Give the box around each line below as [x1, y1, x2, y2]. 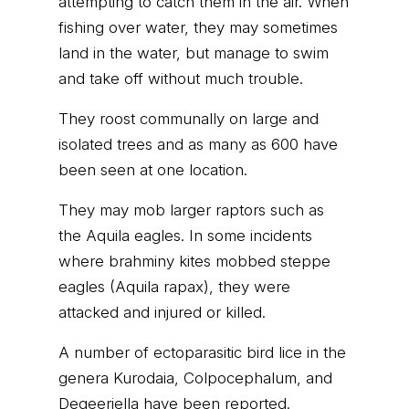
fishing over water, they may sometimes [58, 18, 338, 37]
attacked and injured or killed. [58, 303, 266, 321]
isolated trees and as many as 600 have [58, 135, 338, 153]
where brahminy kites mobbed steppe [58, 252, 330, 270]
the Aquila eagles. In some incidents [58, 226, 312, 245]
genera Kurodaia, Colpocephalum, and [58, 369, 332, 387]
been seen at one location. [58, 161, 247, 179]
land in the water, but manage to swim [58, 44, 329, 62]
